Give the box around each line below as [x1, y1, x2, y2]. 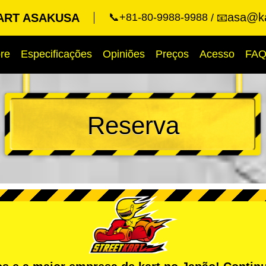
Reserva [87, 112, 179, 140]
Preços [156, 48, 189, 60]
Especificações [21, 48, 92, 60]
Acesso [199, 48, 235, 60]
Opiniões [103, 48, 145, 60]
